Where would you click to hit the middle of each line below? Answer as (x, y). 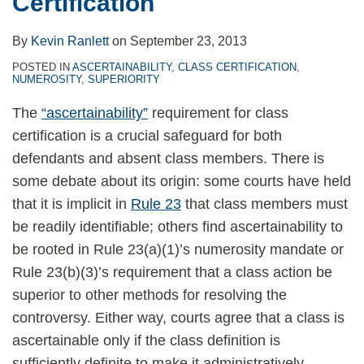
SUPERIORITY (124, 79)
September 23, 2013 (188, 41)
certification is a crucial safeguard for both (147, 136)
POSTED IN (42, 67)
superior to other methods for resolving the (149, 295)
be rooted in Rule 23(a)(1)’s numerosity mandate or (178, 249)
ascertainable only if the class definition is (146, 340)
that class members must (264, 204)
